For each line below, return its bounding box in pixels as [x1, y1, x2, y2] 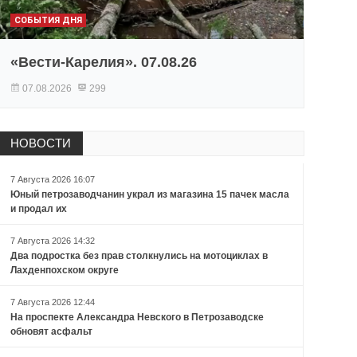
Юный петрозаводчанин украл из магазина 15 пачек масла [10, 189, 289, 201]
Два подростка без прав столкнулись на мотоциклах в [10, 250, 268, 262]
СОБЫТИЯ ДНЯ [14, 15, 82, 26]
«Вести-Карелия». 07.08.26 [10, 54, 197, 71]
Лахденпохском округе [10, 265, 119, 277]
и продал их [10, 203, 67, 215]
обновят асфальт [10, 326, 92, 338]
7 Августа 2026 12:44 [10, 297, 95, 308]
